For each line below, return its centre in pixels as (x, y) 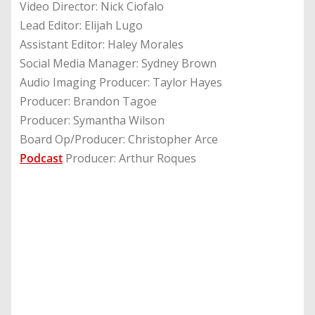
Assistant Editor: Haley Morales (102, 45)
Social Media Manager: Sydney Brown (118, 64)
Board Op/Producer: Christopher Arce (119, 140)
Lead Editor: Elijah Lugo (81, 26)
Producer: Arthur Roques (129, 159)
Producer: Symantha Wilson (92, 121)
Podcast (41, 159)
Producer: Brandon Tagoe (88, 102)
